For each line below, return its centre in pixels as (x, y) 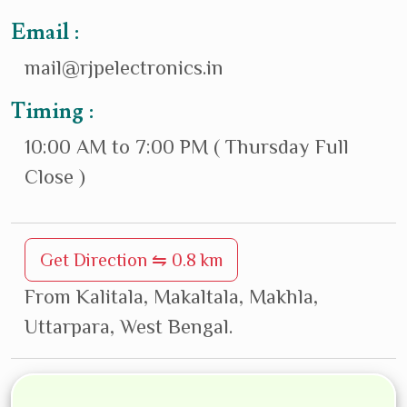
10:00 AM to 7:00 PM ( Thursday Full (187, 147)
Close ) (55, 177)
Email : (45, 33)
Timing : (52, 112)
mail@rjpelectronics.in (124, 68)
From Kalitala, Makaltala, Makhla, (171, 297)
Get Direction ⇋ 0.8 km (131, 260)
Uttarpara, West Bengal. (129, 327)
